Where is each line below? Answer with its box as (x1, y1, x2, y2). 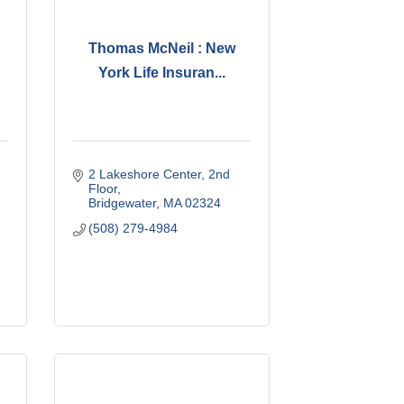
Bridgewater (88, 195, 157, 210)
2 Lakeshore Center (88, 166, 202, 181)
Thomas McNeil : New (87, 41, 235, 57)
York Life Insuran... (97, 65, 225, 81)
